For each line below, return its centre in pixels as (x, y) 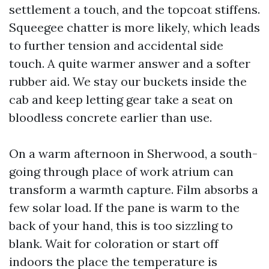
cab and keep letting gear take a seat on (121, 99)
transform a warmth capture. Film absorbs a (134, 189)
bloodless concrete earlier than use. (110, 117)
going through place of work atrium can (121, 171)
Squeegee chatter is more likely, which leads (134, 27)
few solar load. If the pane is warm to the (124, 207)
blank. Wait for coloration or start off (114, 243)
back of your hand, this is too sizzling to (121, 225)
